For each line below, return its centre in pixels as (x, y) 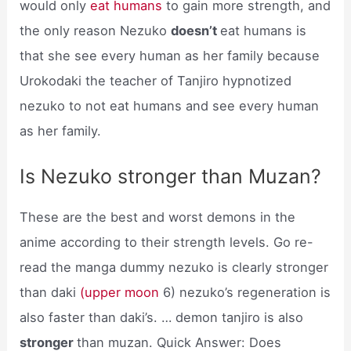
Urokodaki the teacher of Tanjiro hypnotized (156, 80)
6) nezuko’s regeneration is (247, 293)
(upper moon (122, 293)
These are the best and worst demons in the (158, 217)
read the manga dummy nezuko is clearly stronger (174, 268)
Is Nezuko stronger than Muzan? (171, 177)
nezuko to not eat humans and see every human (170, 105)
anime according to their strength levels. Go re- (167, 242)
